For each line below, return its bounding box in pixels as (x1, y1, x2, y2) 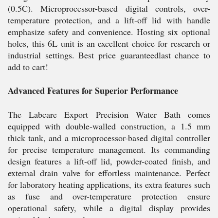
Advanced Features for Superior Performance (8, 84, 178, 97)
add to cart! (8, 61, 48, 73)
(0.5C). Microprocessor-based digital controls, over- (8, 2, 210, 14)
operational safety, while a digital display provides (8, 202, 210, 214)
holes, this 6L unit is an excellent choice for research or (8, 37, 210, 49)
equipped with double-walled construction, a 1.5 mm (8, 120, 210, 132)
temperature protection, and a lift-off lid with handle (8, 14, 210, 26)
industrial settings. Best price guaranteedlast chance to (8, 49, 210, 61)
